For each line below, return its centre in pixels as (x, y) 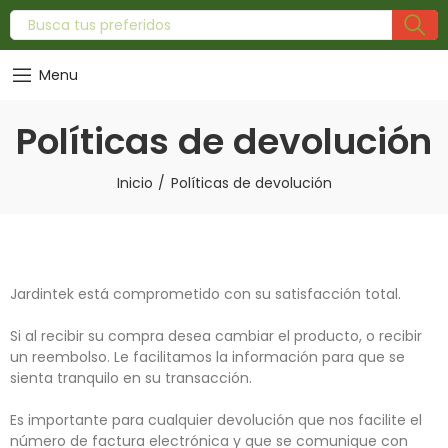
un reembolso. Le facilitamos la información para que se (207, 357)
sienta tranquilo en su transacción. (131, 378)
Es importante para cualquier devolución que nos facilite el (216, 420)
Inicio (134, 183)
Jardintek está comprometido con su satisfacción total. (205, 294)
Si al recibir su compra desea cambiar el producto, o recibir (216, 336)
